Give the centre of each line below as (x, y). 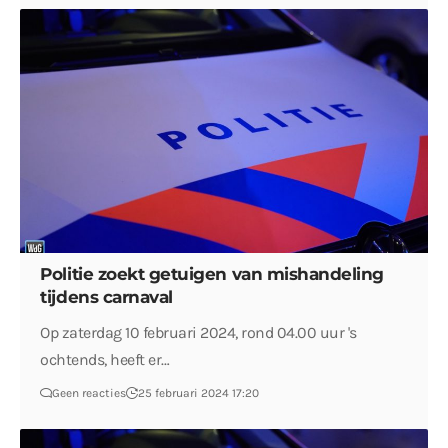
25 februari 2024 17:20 (199, 393)
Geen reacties (89, 393)
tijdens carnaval (106, 297)
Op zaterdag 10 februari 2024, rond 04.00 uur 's (198, 333)
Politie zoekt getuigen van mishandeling (212, 274)
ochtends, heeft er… (105, 360)
